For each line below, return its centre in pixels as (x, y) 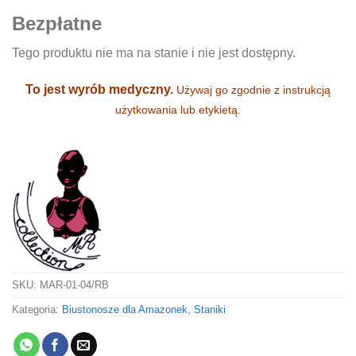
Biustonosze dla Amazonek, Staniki (144, 310)
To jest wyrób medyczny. (101, 90)
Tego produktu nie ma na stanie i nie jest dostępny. (154, 53)
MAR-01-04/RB (74, 285)
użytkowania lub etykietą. (178, 110)
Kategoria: (37, 310)
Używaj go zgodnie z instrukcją (253, 90)
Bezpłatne (57, 24)
